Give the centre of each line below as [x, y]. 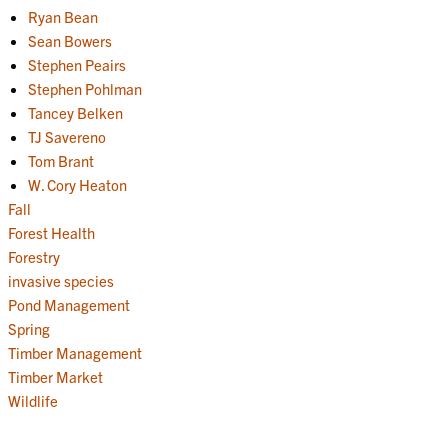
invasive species [60, 280]
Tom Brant [60, 160]
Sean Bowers [69, 40]
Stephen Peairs [76, 64]
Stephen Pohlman [84, 88]
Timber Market [55, 376]
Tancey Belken [75, 112]
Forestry [33, 256]
